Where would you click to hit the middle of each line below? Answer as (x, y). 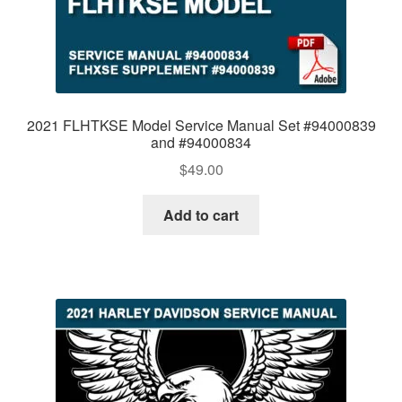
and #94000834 (201, 142)
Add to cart (201, 215)
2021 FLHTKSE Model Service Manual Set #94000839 (201, 125)
